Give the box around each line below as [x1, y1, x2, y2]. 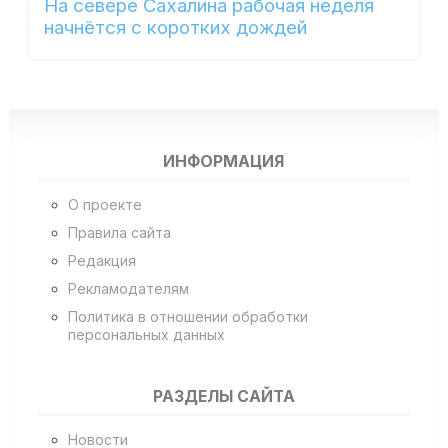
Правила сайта [67, 224, 171, 242]
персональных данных [67, 326, 225, 344]
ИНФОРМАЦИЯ [163, 151, 285, 171]
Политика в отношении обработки [67, 308, 308, 326]
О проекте [67, 196, 142, 214]
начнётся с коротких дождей [43, 16, 307, 40]
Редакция [67, 252, 136, 270]
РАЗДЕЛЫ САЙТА [152, 386, 295, 406]
